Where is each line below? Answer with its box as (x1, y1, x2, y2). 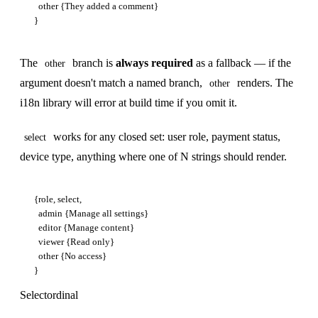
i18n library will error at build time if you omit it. (20, 96, 237, 109)
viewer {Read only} (34, 236, 114, 247)
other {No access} (34, 250, 106, 261)
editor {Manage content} (34, 221, 134, 233)
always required (116, 56, 193, 69)
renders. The (234, 76, 293, 89)
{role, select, (34, 193, 82, 204)
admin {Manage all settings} (34, 207, 148, 219)
